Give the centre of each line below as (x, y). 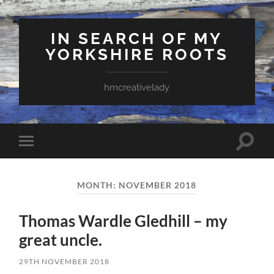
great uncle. (61, 240)
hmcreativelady (137, 87)
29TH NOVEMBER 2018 (65, 262)
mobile (43, 160)
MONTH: (98, 185)
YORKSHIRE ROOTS (137, 54)
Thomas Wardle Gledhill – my (124, 221)
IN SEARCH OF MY (137, 38)
